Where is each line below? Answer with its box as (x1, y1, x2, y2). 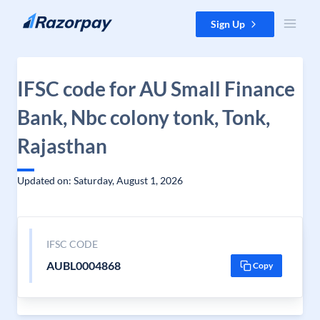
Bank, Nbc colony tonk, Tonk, (17, 105, 270, 129)
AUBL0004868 (46, 259, 121, 272)
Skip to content (11, 12, 79, 24)
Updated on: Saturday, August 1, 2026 (17, 174, 183, 186)
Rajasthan (17, 134, 107, 158)
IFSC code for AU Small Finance (17, 76, 295, 101)
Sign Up (211, 18, 245, 30)
